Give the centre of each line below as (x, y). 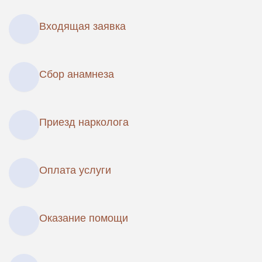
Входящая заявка (82, 26)
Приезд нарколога (84, 122)
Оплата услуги (75, 170)
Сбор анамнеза (77, 74)
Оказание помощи (84, 218)
